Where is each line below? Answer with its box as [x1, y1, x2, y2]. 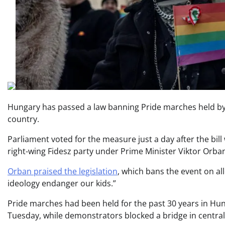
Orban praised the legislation [8, 166, 118, 177]
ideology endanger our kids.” [8, 178, 116, 189]
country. [8, 114, 39, 125]
